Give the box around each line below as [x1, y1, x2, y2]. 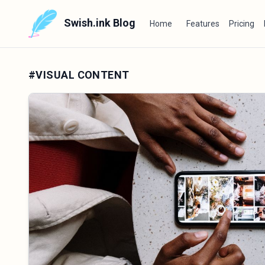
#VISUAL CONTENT [28, 69, 130, 81]
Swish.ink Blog [62, 16, 135, 29]
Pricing [229, 19, 254, 28]
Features [186, 19, 219, 28]
